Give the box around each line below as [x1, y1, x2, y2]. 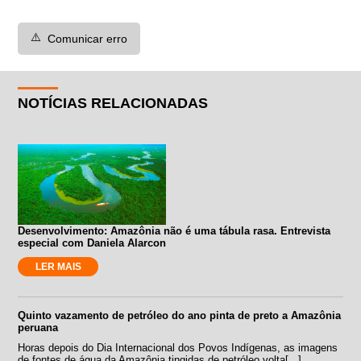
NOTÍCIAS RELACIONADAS [18, 94, 209, 111]
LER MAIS [35, 260, 81, 272]
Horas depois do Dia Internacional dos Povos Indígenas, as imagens [18, 341, 338, 354]
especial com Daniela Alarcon [18, 236, 167, 249]
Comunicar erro [48, 31, 128, 45]
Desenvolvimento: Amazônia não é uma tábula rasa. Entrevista [18, 224, 331, 237]
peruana [18, 321, 59, 334]
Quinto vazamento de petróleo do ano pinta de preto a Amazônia [18, 309, 342, 322]
